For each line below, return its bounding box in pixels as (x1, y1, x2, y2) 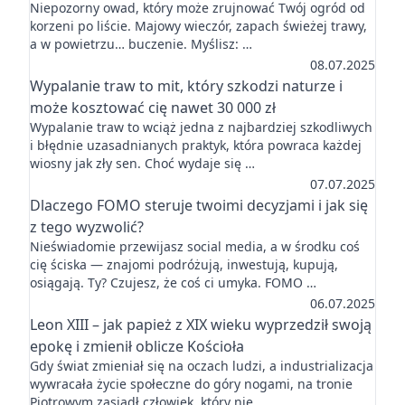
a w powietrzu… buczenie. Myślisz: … (30, 35, 252, 52)
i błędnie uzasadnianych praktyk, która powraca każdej (30, 137, 362, 154)
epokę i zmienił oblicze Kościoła (30, 336, 244, 356)
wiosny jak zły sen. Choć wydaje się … (30, 155, 255, 172)
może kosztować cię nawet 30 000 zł (30, 98, 276, 118)
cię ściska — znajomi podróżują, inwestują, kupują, (30, 256, 338, 273)
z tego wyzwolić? (30, 217, 144, 237)
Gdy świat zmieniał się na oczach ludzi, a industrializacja (30, 357, 373, 374)
